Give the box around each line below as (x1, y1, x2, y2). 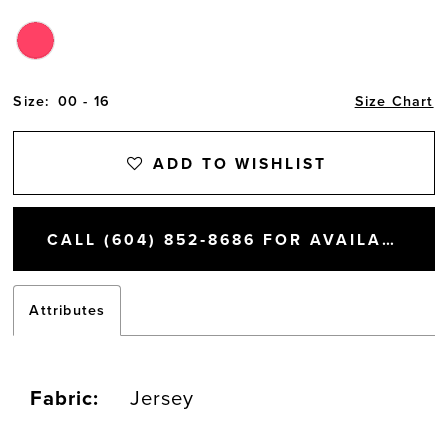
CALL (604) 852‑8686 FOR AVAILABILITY (381, 230, 394, 249)
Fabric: (30, 386, 100, 412)
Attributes (29, 302, 106, 320)
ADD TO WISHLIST (152, 154, 328, 173)
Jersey (130, 386, 195, 412)
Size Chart (354, 92, 434, 110)
